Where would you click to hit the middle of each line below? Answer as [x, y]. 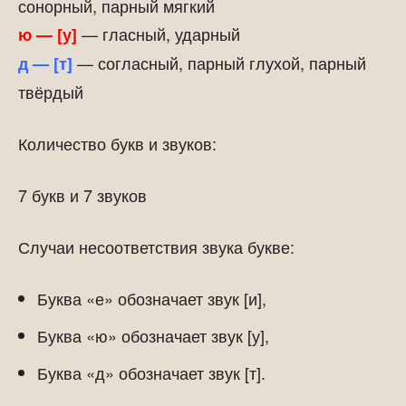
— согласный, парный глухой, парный [222, 63]
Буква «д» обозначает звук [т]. [151, 372]
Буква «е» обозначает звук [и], [152, 298]
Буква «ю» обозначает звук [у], [153, 335]
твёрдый [51, 92]
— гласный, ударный [159, 34]
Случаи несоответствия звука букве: [156, 246]
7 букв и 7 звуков [82, 195]
